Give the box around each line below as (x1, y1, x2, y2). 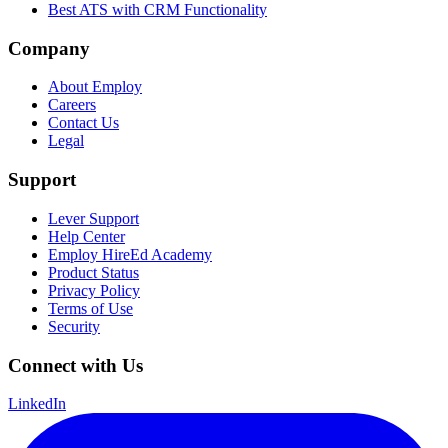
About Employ (48, 78, 142, 96)
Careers (48, 96, 96, 114)
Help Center (48, 227, 125, 245)
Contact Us (48, 114, 119, 132)
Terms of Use (48, 299, 133, 317)
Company (8, 37, 90, 59)
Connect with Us (8, 354, 143, 376)
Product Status (48, 263, 139, 281)
